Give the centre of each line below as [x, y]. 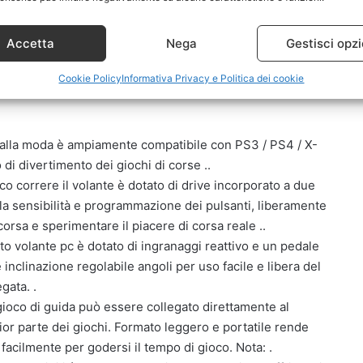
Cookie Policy [90, 78]
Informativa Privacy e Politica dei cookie [213, 78]
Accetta [30, 43]
